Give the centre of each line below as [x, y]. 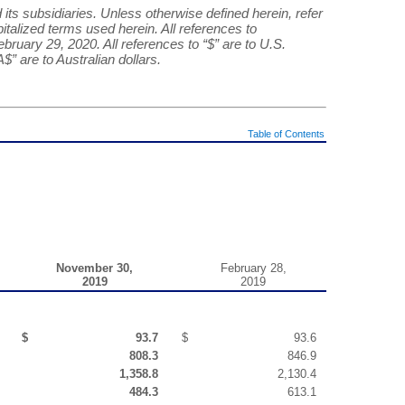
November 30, [94, 268]
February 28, [253, 268]
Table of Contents [286, 133]
